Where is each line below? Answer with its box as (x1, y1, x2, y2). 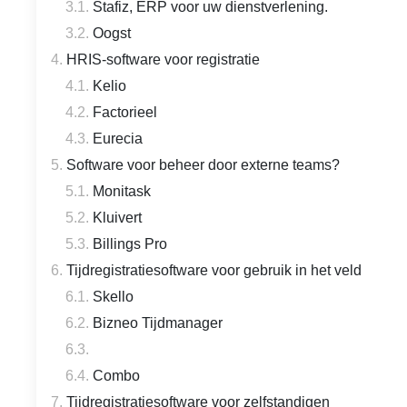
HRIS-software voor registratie (66, 52, 260, 67)
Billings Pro (93, 236, 167, 252)
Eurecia (93, 131, 143, 146)
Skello (93, 289, 134, 304)
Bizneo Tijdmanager (93, 315, 223, 331)
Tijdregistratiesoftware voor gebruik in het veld (66, 263, 362, 278)
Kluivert (93, 210, 142, 225)
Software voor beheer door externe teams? (66, 157, 340, 173)
